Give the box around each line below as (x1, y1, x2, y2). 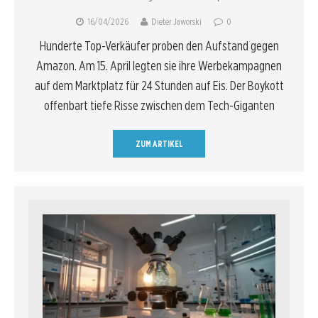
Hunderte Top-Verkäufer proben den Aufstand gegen (39, 38, 279, 53)
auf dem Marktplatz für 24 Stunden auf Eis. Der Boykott (34, 77, 284, 93)
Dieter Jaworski (151, 16, 202, 27)
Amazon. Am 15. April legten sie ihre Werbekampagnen (36, 57, 282, 73)
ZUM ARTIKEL (135, 138, 183, 149)
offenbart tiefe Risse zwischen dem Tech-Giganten (43, 97, 275, 113)
